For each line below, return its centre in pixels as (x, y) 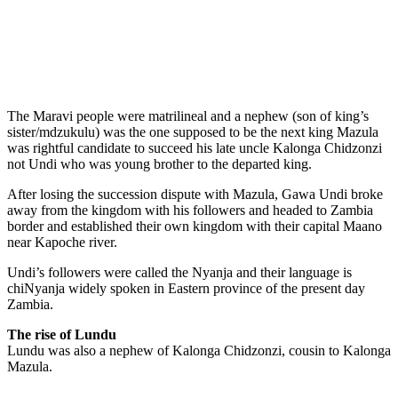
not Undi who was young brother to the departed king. (159, 163)
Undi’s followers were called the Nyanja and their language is (179, 272)
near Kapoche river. (62, 242)
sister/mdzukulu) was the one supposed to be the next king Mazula (193, 131)
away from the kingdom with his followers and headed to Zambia (190, 210)
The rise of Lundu (62, 334)
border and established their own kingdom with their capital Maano (195, 226)
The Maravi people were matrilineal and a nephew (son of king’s (188, 115)
